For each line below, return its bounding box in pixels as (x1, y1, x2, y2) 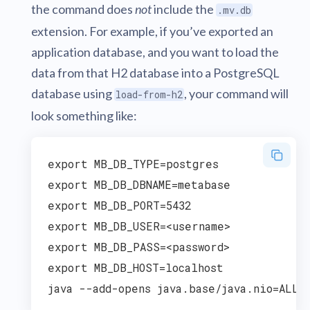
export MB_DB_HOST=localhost (48, 260, 224, 275)
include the (152, 1, 216, 17)
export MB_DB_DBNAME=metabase (48, 177, 230, 192)
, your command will (184, 86, 289, 101)
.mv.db (217, 3, 251, 17)
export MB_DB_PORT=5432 (48, 198, 191, 212)
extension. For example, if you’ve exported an (31, 24, 273, 39)
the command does (31, 1, 135, 17)
